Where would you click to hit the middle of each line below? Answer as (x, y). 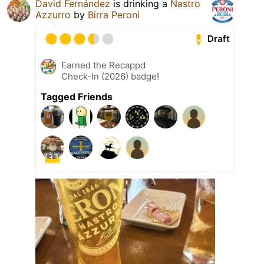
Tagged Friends (77, 96)
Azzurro (53, 14)
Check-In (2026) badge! (110, 76)
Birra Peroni (114, 14)
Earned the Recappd (103, 65)
